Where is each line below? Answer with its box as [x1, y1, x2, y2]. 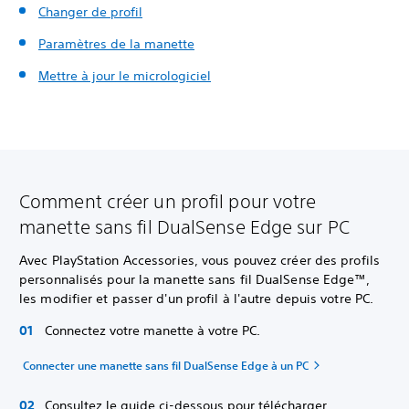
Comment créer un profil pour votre [19, 191, 317, 212]
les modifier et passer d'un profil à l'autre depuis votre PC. [19, 290, 374, 307]
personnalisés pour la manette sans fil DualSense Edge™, [19, 271, 371, 288]
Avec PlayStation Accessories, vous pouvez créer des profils [19, 252, 380, 268]
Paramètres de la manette [38, 36, 194, 52]
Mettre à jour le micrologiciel [38, 68, 211, 84]
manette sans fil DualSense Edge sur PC [19, 216, 350, 237]
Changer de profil [38, 4, 142, 20]
